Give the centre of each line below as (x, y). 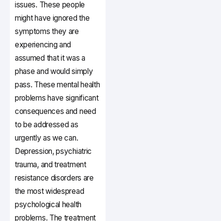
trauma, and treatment (51, 165)
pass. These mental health (57, 85)
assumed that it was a (50, 58)
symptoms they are (47, 32)
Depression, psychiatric (54, 151)
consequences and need (55, 111)
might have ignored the (52, 18)
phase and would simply (54, 72)
